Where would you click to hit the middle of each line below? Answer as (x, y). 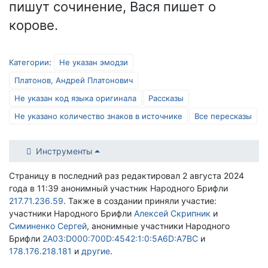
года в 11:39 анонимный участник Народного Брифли (118, 188)
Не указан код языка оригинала (75, 98)
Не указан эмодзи (94, 63)
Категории (29, 63)
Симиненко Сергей (48, 226)
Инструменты (64, 151)
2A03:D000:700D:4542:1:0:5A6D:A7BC (120, 239)
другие (96, 251)
